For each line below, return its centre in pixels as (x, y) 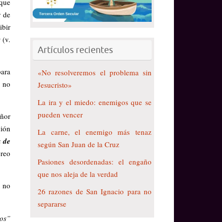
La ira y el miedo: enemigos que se (95, 102)
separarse (52, 203)
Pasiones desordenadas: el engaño (95, 161)
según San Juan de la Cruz (79, 144)
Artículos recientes (75, 50)
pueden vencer (60, 114)
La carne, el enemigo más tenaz (95, 132)
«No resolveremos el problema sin (95, 72)
